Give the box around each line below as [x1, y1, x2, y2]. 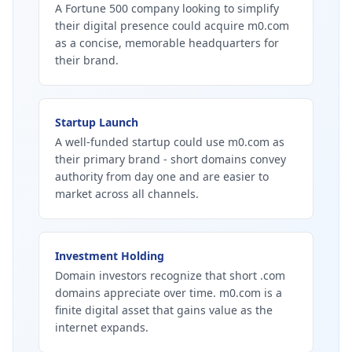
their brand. [55, 53, 119, 68]
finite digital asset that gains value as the [55, 302, 273, 317]
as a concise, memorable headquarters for [55, 35, 279, 50]
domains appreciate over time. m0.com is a [55, 285, 282, 300]
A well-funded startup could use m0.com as [55, 134, 284, 149]
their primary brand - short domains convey [55, 152, 286, 167]
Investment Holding [55, 248, 164, 263]
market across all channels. [55, 186, 199, 201]
